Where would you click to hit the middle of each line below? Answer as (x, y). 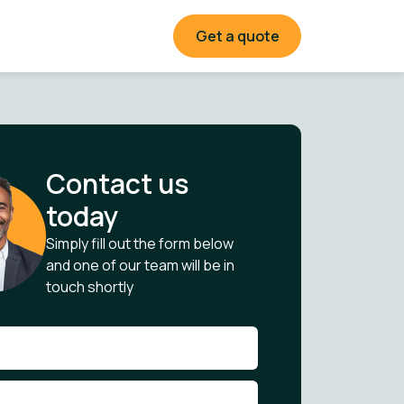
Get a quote (237, 36)
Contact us (118, 184)
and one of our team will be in (140, 265)
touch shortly (90, 287)
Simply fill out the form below (140, 243)
